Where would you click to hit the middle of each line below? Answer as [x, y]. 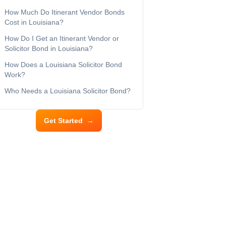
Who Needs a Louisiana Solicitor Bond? [69, 91]
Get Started [63, 121]
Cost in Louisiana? [34, 22]
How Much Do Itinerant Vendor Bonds [65, 12]
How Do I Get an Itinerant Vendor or [62, 38]
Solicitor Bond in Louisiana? [50, 48]
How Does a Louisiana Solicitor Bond [63, 65]
